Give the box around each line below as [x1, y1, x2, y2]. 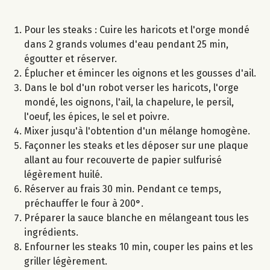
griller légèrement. [24, 256, 107, 268]
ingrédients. [24, 227, 78, 239]
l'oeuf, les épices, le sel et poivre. [24, 111, 169, 123]
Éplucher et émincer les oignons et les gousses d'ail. [24, 67, 256, 80]
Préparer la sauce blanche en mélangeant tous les [24, 212, 249, 224]
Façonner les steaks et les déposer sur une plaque [24, 140, 248, 152]
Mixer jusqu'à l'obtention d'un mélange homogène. [24, 125, 250, 137]
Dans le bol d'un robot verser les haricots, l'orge [24, 82, 239, 94]
